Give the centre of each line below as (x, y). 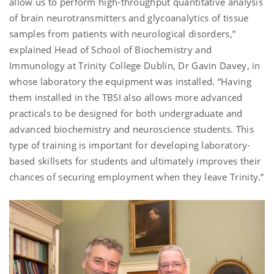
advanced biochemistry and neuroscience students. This (131, 129)
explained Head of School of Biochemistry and (111, 49)
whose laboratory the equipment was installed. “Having (130, 81)
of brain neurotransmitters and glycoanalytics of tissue (129, 17)
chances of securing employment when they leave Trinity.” (137, 176)
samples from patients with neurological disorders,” (123, 33)
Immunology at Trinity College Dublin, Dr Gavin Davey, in (135, 65)
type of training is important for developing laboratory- (130, 145)
